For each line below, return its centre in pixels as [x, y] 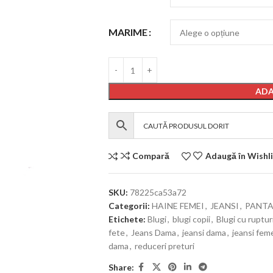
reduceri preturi [164, 246]
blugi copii [191, 219]
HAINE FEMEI [178, 206]
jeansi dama [204, 232]
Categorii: [129, 206]
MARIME [128, 32]
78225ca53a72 [158, 192]
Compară [151, 156]
